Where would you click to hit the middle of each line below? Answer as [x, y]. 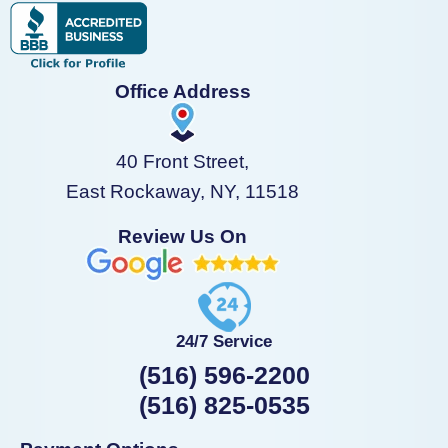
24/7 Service [224, 341]
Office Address [182, 91]
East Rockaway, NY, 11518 [182, 191]
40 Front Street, [182, 161]
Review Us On [182, 236]
